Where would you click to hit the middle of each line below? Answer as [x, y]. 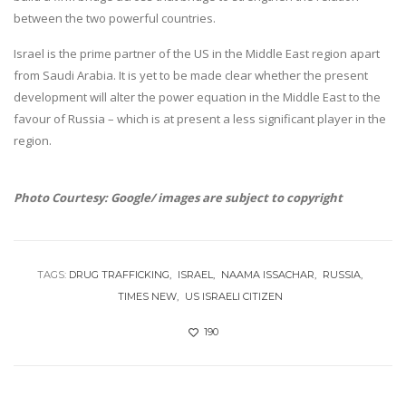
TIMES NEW [147, 296]
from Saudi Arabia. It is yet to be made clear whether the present [191, 75]
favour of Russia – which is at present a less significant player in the [200, 118]
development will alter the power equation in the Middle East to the [197, 97]
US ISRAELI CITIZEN [233, 296]
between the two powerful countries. [115, 18]
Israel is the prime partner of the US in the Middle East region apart [197, 53]
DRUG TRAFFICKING [119, 274]
